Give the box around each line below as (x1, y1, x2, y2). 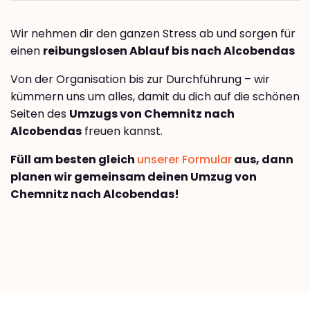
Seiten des (10, 106, 69, 122)
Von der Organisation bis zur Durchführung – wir (10, 71, 270, 88)
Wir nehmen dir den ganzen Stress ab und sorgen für (10, 26, 295, 42)
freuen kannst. (82, 123, 163, 140)
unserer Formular (137, 152, 232, 168)
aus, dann (232, 152, 293, 168)
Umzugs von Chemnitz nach (69, 106, 235, 122)
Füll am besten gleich (10, 152, 137, 168)
